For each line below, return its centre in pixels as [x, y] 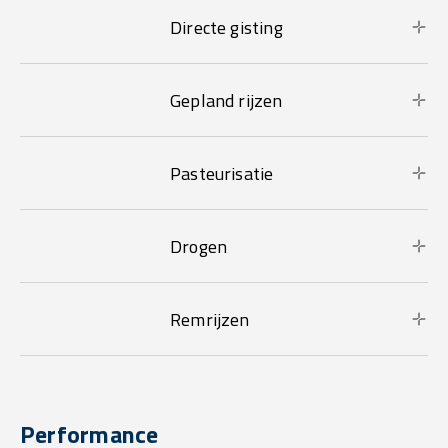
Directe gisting [226, 27]
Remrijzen [210, 319]
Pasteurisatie [222, 173]
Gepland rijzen [226, 100]
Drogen [199, 246]
